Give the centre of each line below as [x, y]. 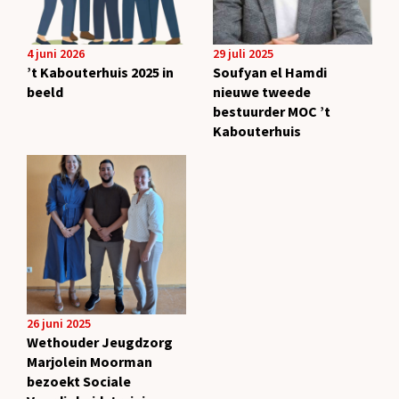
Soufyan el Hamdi [270, 73]
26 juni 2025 [59, 324]
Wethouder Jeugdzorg [100, 342]
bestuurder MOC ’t [272, 112]
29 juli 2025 [243, 54]
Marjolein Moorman [90, 362]
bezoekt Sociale [79, 382]
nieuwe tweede [262, 92]
